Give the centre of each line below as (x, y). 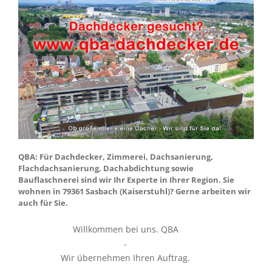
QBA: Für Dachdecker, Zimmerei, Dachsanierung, (116, 157)
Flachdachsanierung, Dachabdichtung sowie (106, 168)
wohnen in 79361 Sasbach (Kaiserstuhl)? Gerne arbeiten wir (134, 192)
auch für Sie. (43, 203)
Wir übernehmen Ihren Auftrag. (126, 258)
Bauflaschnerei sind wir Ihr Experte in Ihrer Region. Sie (126, 180)
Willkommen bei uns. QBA (125, 229)
